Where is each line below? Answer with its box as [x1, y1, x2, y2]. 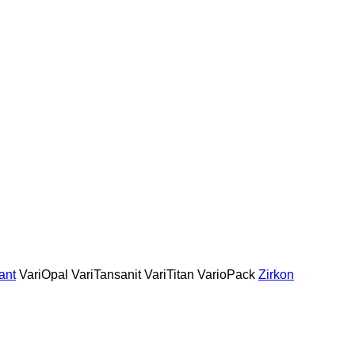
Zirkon [258, 267, 294, 281]
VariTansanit [71, 267, 141, 281]
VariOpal [19, 267, 68, 281]
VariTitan [144, 267, 194, 281]
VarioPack [197, 267, 255, 281]
